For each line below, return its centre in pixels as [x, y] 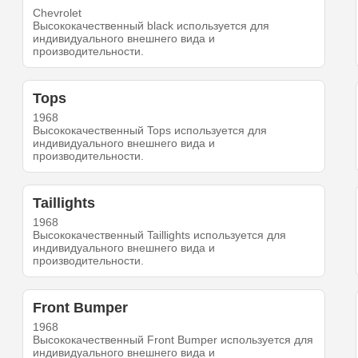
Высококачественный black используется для [151, 26]
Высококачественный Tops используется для [150, 131]
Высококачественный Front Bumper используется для [173, 340]
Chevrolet [58, 13]
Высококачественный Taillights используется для [160, 235]
